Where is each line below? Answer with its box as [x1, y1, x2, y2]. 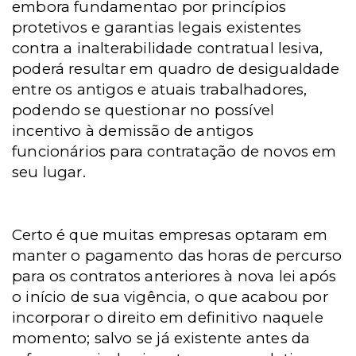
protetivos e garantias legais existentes [12, 18, 302, 37]
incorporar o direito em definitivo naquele [12, 308, 323, 327]
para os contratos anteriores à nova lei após [12, 267, 337, 285]
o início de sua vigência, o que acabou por [12, 288, 328, 306]
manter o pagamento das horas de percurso [12, 246, 342, 265]
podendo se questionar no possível [12, 101, 275, 119]
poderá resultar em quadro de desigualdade [12, 60, 340, 78]
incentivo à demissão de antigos [12, 122, 253, 140]
